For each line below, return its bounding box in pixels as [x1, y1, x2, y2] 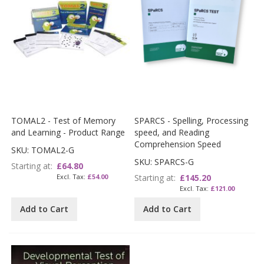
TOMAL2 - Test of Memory [11, 114, 116, 126]
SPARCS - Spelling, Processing [134, 114, 249, 126]
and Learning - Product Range [11, 126, 126, 138]
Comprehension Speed [134, 138, 222, 150]
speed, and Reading [134, 126, 210, 138]
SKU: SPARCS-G [134, 156, 194, 167]
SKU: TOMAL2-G [11, 144, 75, 156]
